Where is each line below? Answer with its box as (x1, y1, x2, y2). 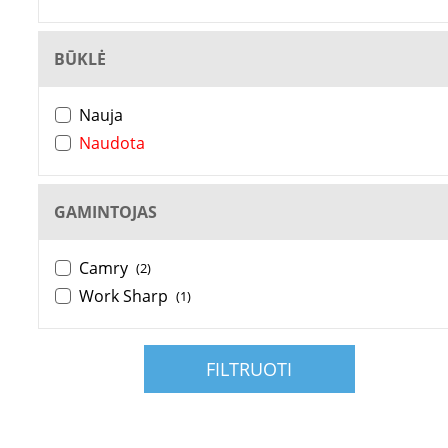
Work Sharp (79, 285, 168, 307)
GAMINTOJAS (54, 201, 157, 223)
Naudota (79, 132, 145, 154)
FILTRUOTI (206, 357, 293, 381)
